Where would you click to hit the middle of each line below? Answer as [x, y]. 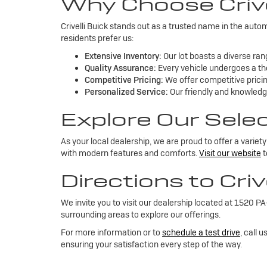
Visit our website [230, 153]
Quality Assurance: [120, 68]
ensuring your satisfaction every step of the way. [151, 244]
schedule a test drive [201, 232]
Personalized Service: [126, 91]
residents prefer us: [97, 38]
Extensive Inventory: [123, 56]
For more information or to [111, 232]
